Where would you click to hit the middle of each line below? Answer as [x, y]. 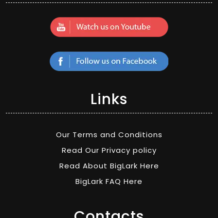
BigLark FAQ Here [109, 182]
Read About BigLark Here [109, 166]
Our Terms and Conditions [109, 135]
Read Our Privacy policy [109, 150]
